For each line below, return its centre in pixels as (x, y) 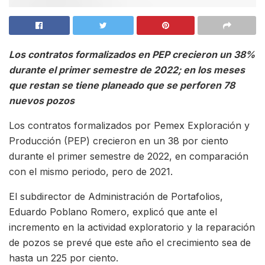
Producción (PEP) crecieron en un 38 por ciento (119, 141)
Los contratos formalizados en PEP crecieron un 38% (132, 55)
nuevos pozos (42, 101)
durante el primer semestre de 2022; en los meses (127, 70)
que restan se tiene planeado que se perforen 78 (122, 85)
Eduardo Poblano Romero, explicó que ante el (113, 212)
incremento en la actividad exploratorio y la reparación (132, 227)
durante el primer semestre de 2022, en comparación (129, 156)
